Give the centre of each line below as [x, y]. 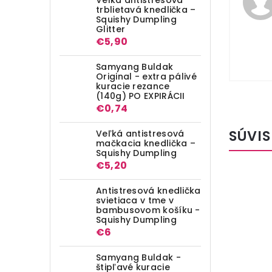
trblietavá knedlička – [146, 9]
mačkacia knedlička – [146, 143]
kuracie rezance [133, 86]
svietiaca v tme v [135, 200]
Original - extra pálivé [146, 76]
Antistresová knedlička [148, 190]
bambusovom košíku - [148, 210]
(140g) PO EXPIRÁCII [141, 96]
